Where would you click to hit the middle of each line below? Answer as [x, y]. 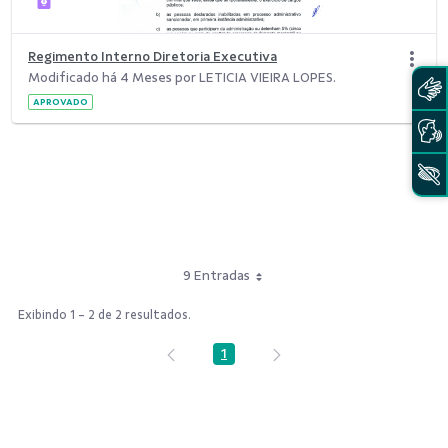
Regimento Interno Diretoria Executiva [152, 56]
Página [244, 359]
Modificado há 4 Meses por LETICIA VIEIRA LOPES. [182, 77]
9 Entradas [216, 275]
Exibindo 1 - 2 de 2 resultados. [104, 314]
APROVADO [60, 101]
